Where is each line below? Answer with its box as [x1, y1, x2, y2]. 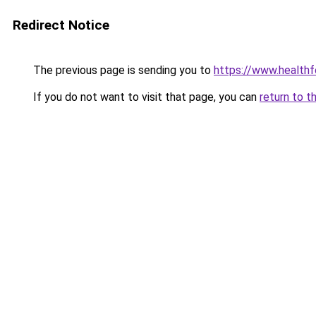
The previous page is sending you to [30, 63, 214, 77]
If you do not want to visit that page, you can [30, 90, 260, 104]
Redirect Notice [13, 17, 109, 33]
